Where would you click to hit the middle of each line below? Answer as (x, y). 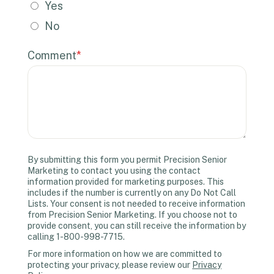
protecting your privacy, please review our (110, 265)
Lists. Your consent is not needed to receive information (137, 204)
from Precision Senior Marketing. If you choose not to (133, 215)
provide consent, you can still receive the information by (137, 226)
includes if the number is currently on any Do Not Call (132, 193)
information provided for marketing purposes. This (126, 182)
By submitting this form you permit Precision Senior (128, 160)
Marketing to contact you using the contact (114, 171)
